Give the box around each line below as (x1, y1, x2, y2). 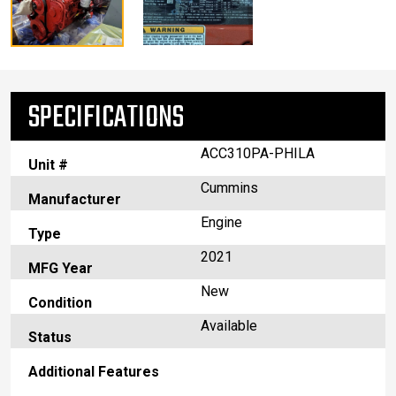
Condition (28, 294, 92, 312)
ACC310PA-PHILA (201, 145, 315, 163)
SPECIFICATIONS (28, 95, 184, 143)
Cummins (201, 179, 258, 197)
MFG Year (28, 260, 93, 278)
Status (28, 329, 72, 346)
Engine (201, 214, 242, 232)
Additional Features (28, 363, 159, 381)
